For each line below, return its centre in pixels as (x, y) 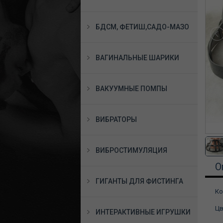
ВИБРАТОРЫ (116, 119)
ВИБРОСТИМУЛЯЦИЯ (131, 150)
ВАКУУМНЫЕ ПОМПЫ (131, 89)
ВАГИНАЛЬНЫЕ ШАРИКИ (137, 58)
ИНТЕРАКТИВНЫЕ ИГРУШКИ (143, 212)
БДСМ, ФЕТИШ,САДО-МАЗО (142, 27)
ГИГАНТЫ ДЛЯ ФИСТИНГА (139, 181)
